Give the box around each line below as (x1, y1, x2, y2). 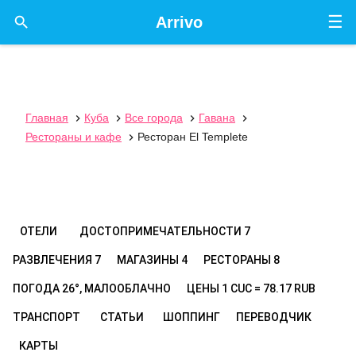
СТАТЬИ (99, 311, 144, 323)
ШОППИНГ (163, 311, 220, 323)
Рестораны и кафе (25, 130, 122, 143)
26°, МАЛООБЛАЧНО (62, 282, 171, 295)
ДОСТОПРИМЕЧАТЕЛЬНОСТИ (79, 225, 244, 238)
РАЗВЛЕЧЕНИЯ (13, 253, 95, 266)
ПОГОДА (13, 282, 62, 295)
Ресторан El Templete (137, 130, 248, 143)
